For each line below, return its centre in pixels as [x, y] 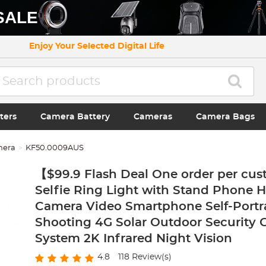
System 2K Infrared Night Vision [133, 239]
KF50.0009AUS [55, 148]
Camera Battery [75, 117]
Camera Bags [226, 117]
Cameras [153, 117]
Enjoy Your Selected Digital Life [97, 46]
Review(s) [150, 257]
